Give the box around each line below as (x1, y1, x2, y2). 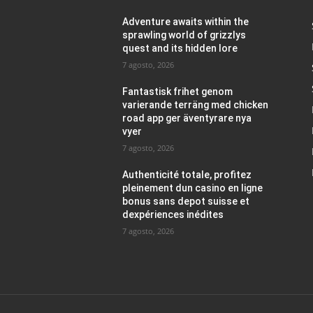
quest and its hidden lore (122, 43, 238, 54)
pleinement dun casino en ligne (122, 182, 263, 194)
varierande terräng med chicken (122, 99, 269, 110)
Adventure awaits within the (122, 16, 249, 27)
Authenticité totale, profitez (122, 169, 252, 180)
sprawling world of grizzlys (122, 29, 247, 41)
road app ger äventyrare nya (122, 112, 252, 124)
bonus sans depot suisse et (122, 196, 250, 207)
